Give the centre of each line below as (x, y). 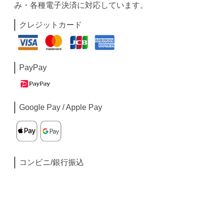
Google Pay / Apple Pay (61, 108)
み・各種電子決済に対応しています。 (81, 5)
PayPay (33, 67)
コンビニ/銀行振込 (52, 163)
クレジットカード (51, 25)
